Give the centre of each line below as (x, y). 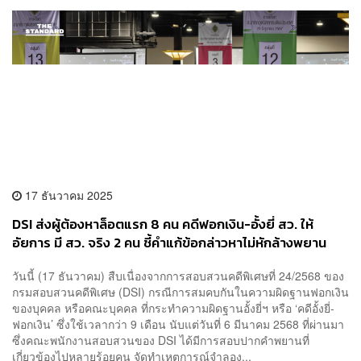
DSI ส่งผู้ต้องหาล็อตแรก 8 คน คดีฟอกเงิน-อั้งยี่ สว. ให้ (163, 224)
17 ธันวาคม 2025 (67, 195)
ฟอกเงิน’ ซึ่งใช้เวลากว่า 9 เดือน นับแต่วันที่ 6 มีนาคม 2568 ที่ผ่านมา (178, 324)
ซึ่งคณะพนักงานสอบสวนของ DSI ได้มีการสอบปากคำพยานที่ (161, 340)
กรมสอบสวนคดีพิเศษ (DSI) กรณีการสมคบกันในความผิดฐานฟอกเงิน (180, 292)
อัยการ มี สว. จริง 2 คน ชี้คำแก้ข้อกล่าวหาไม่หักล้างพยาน (169, 243)
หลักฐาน (36, 261)
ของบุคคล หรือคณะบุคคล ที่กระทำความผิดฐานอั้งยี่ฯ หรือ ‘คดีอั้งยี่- (173, 308)
